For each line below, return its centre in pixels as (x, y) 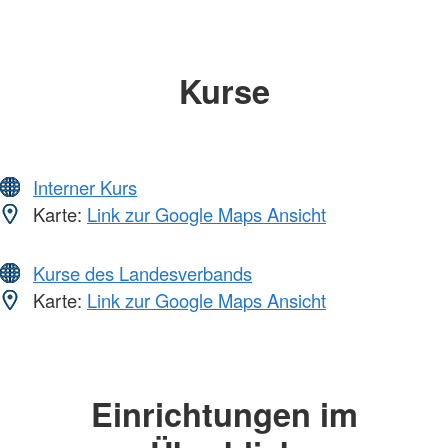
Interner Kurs (85, 187)
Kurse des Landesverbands (142, 273)
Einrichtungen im (224, 414)
